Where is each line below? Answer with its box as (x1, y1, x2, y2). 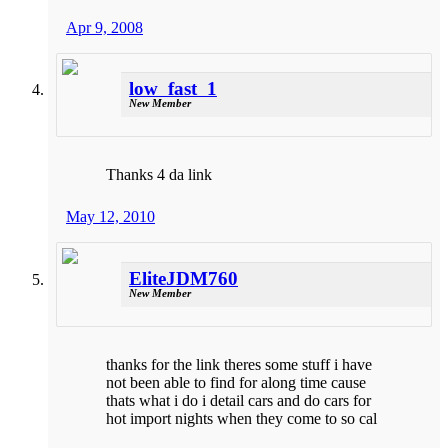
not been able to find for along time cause (106, 373, 366, 391)
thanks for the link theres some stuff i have (106, 355, 372, 373)
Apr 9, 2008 (66, 18, 143, 36)
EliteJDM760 (129, 267, 238, 289)
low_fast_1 (129, 78, 217, 100)
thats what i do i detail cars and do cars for (106, 391, 371, 409)
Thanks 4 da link (106, 166, 212, 184)
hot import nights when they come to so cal (106, 409, 377, 427)
